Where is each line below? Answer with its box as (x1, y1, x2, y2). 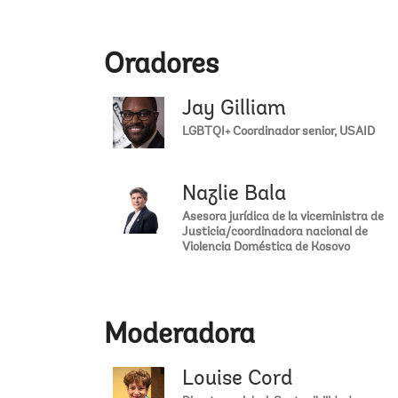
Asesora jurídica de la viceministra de (182, 211, 384, 225)
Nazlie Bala (182, 184, 286, 206)
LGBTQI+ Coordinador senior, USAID (182, 126, 375, 139)
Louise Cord (182, 369, 292, 391)
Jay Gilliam (182, 99, 286, 121)
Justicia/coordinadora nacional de (182, 227, 368, 240)
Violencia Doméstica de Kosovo (182, 242, 350, 255)
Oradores (104, 52, 219, 81)
